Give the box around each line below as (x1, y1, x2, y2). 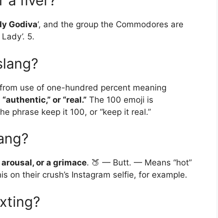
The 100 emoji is (87, 94, 153, 105)
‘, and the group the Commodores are (37, 19, 183, 30)
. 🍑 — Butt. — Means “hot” (87, 158, 192, 168)
